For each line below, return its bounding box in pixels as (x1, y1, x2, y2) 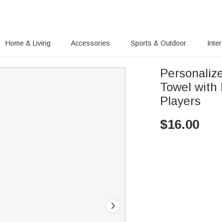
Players (160, 94, 201, 108)
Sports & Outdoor (131, 39, 187, 47)
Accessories (71, 39, 111, 47)
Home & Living (5, 39, 51, 47)
